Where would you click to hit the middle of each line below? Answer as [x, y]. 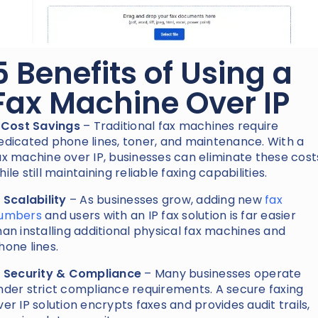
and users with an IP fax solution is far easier [169, 216]
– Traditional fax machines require [181, 126]
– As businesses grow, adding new [165, 200]
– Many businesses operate [221, 274]
